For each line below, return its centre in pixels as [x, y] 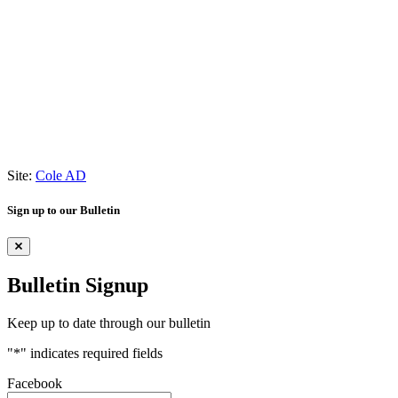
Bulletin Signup [78, 285]
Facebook [35, 383]
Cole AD [61, 175]
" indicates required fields [92, 353]
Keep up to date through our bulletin [109, 322]
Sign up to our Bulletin [64, 210]
